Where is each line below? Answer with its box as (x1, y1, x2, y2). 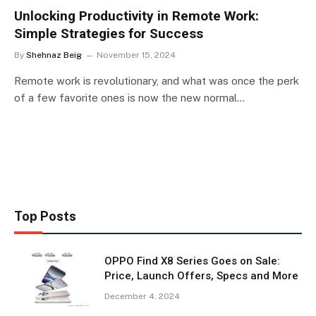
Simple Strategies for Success (14, 25, 203, 42)
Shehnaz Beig (26, 49, 82, 60)
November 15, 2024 (97, 49, 176, 60)
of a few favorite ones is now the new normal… (14, 91, 245, 104)
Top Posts (14, 208, 76, 224)
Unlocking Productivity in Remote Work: (14, 7, 259, 24)
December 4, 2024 (104, 291, 180, 301)
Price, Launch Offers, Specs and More (104, 269, 298, 282)
